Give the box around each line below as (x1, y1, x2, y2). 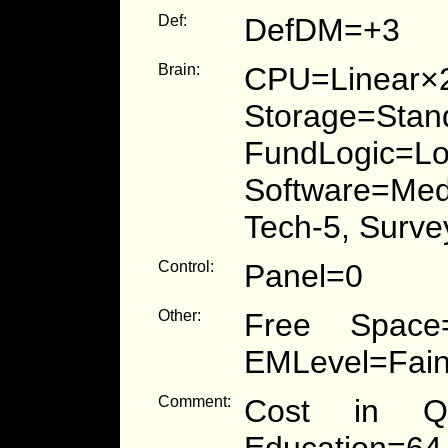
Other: (158, 306, 202, 324)
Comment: (158, 392, 232, 410)
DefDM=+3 (244, 11, 401, 48)
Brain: (158, 60, 201, 78)
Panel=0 (244, 257, 364, 294)
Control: (158, 257, 215, 275)
